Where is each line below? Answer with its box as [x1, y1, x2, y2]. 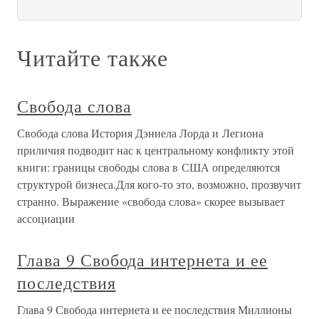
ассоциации [17, 211, 75, 226]
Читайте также [17, 42, 168, 73]
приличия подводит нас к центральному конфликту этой [17, 142, 294, 157]
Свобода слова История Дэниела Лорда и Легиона [17, 125, 263, 140]
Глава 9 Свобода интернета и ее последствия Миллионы [17, 302, 292, 317]
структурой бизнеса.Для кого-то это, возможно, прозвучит [17, 177, 301, 192]
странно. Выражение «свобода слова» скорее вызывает [17, 194, 285, 209]
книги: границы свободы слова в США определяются [17, 159, 280, 174]
